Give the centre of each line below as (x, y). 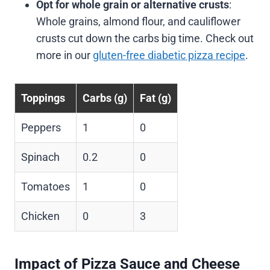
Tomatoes (46, 186)
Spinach (40, 157)
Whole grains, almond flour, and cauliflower (138, 21)
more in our (64, 55)
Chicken (40, 216)
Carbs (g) (105, 98)
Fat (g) (155, 98)
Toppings (43, 98)
